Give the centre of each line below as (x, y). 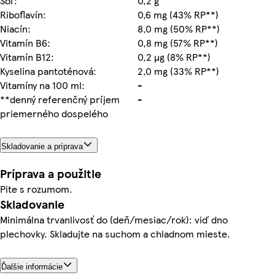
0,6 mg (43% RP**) (178, 14)
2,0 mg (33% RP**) (178, 71)
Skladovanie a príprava (42, 146)
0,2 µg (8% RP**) (174, 56)
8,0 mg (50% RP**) (179, 28)
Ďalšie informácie (32, 267)
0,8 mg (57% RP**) (178, 42)
